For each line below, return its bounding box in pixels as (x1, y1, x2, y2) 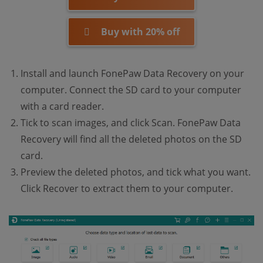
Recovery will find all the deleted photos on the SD (21, 132, 242, 146)
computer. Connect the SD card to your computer (21, 83, 241, 96)
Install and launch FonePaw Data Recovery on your (21, 66, 244, 80)
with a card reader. (21, 99, 104, 113)
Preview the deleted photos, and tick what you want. (21, 165, 251, 178)
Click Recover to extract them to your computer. (21, 181, 233, 195)
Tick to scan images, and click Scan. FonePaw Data (21, 116, 241, 129)
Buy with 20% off (100, 25, 180, 38)
